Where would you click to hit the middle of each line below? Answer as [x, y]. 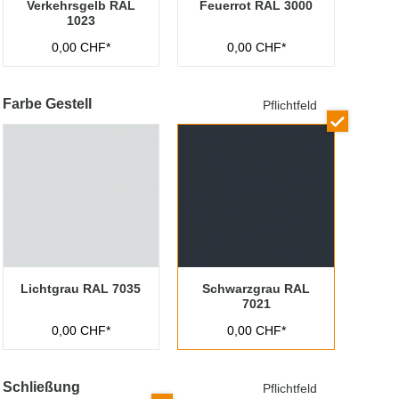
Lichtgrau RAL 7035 [81, 289]
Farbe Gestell [47, 104]
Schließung [41, 387]
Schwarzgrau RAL [256, 289]
